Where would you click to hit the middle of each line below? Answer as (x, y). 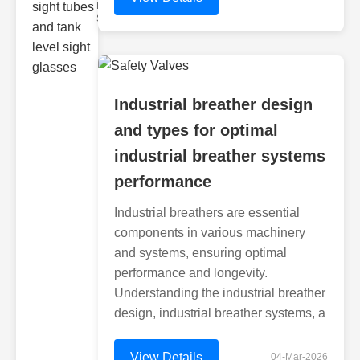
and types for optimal (196, 130)
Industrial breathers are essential (207, 213)
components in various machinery (210, 233)
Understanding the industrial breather (220, 293)
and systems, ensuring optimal (200, 253)
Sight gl (113, 18)
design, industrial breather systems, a (220, 313)
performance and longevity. (191, 273)
